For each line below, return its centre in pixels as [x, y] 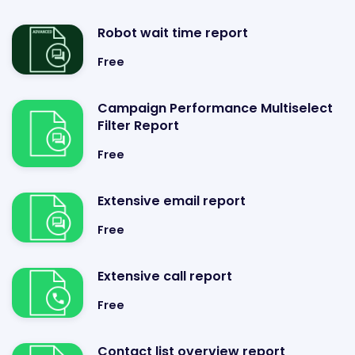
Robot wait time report [173, 33]
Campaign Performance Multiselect [215, 108]
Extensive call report [165, 276]
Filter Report [138, 126]
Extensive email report [172, 201]
